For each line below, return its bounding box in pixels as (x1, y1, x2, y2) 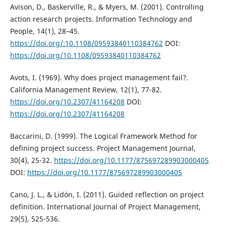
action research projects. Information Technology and (10, 14, 192, 24)
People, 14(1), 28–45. (10, 26, 80, 36)
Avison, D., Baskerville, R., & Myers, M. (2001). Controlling (10, 2, 204, 12)
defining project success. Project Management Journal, (10, 143, 196, 153)
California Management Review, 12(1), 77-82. (10, 84, 162, 94)
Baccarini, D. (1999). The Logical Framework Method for (10, 131, 197, 141)
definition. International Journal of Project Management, (10, 201, 201, 211)
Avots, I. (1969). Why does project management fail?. (10, 72, 188, 82)
